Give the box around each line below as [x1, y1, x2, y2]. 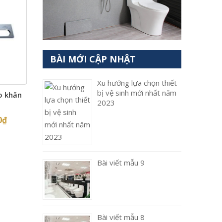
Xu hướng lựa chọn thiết [97, 78, 177, 88]
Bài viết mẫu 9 [97, 158, 145, 167]
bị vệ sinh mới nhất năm [97, 88, 176, 98]
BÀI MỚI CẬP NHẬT [50, 53, 136, 65]
